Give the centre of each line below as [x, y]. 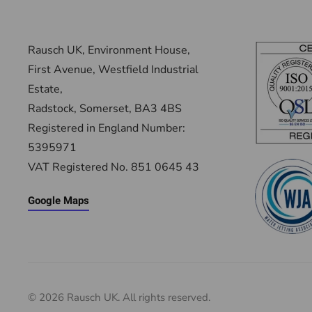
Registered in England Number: [107, 128]
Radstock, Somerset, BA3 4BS [105, 109]
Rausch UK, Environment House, [109, 50]
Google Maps [58, 201]
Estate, [45, 89]
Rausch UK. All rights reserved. [137, 297]
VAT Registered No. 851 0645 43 [114, 167]
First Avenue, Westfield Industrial [113, 70]
